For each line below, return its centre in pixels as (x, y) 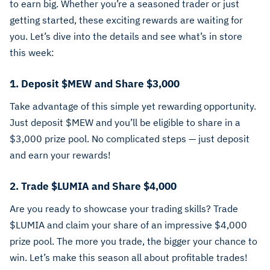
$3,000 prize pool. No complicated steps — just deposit (130, 139)
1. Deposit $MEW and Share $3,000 (95, 84)
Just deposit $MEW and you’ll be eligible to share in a (125, 122)
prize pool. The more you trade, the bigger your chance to (133, 241)
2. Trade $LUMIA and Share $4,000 (93, 186)
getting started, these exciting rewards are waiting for (126, 20)
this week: (32, 52)
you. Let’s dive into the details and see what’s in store (126, 36)
